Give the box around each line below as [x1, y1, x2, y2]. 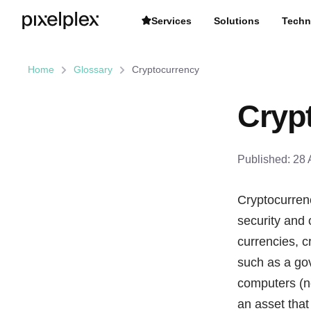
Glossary [74, 64, 112, 75]
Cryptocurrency [132, 64, 199, 75]
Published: [237, 153, 293, 165]
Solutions [214, 15, 260, 26]
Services [151, 15, 192, 26]
